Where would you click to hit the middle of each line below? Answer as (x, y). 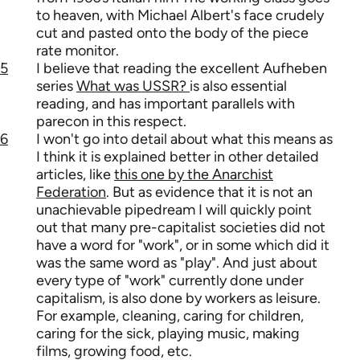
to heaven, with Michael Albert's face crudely (180, 16)
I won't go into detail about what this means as (184, 139)
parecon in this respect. (111, 122)
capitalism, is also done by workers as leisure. (178, 299)
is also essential (238, 86)
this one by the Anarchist (194, 175)
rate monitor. (78, 51)
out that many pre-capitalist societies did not (181, 228)
